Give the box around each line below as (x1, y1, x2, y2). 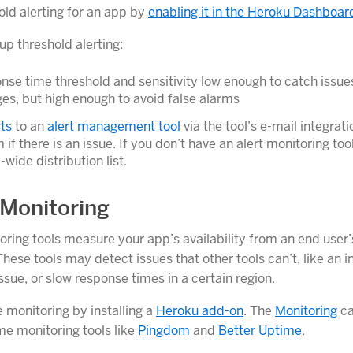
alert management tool (47, 118, 180, 136)
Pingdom (138, 322, 190, 340)
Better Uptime (218, 322, 302, 340)
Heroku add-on (156, 303, 243, 320)
